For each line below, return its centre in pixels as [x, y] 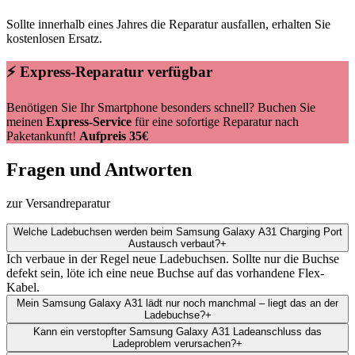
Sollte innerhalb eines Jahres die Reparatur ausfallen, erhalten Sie [168, 24]
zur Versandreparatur [58, 204]
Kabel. [23, 288]
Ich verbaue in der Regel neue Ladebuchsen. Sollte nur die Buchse [173, 259]
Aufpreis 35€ [114, 136]
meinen [26, 122]
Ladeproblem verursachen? [174, 344]
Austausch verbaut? [174, 244]
